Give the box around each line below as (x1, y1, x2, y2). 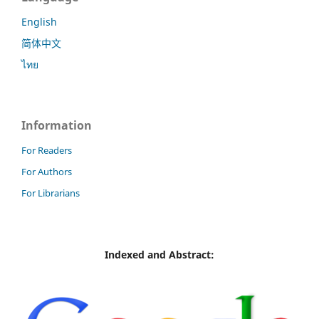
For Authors (21, 164, 72, 178)
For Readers (21, 143, 72, 157)
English (21, 15, 57, 29)
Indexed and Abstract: (105, 247, 214, 261)
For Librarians (21, 186, 80, 199)
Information (21, 117, 92, 133)
